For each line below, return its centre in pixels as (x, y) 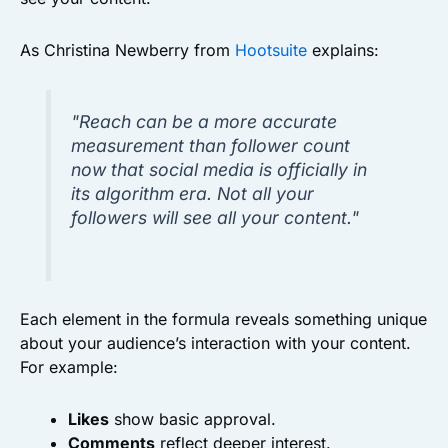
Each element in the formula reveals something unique (223, 319)
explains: (343, 50)
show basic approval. (192, 419)
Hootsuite (271, 50)
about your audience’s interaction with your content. (215, 343)
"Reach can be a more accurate (204, 122)
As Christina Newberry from (127, 50)
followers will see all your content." (215, 218)
